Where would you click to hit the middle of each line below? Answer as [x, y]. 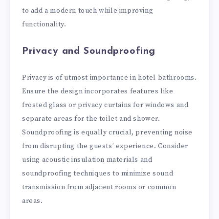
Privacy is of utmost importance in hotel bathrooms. [109, 77]
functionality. [44, 24]
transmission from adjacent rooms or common [99, 187]
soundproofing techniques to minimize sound [98, 173]
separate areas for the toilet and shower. [91, 119]
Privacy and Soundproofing [89, 51]
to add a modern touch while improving [88, 11]
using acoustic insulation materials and [87, 160]
